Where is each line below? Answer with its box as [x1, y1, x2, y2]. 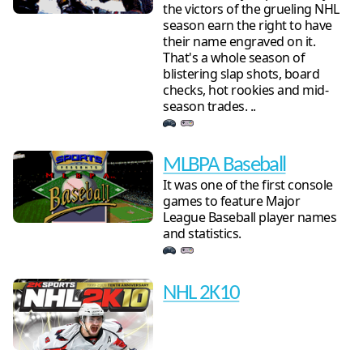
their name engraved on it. [163, 32, 316, 50]
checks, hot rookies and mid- [163, 80, 329, 99]
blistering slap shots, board [163, 64, 320, 83]
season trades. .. [163, 96, 256, 115]
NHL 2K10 [163, 282, 240, 305]
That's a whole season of [163, 48, 305, 66]
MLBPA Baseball [163, 155, 286, 177]
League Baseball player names [163, 208, 337, 227]
